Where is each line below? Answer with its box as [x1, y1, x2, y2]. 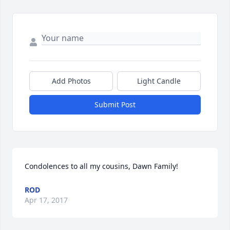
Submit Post [94, 100, 136, 110]
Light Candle [137, 76, 181, 86]
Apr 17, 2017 [25, 195, 68, 205]
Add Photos [51, 76, 91, 86]
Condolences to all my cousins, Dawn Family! [25, 161, 178, 171]
